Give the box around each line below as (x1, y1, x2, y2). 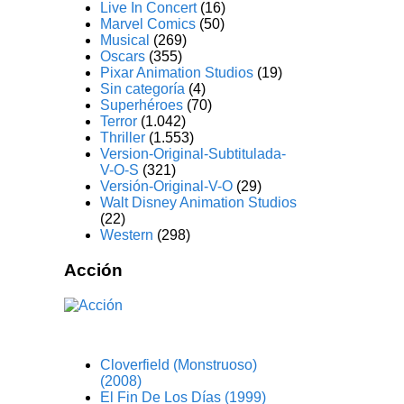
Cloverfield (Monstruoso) (100, 356, 258, 372)
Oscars (100, 49, 146, 65)
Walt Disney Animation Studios (100, 195, 298, 211)
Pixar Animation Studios (100, 65, 254, 81)
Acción (64, 260, 124, 280)
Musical (100, 32, 151, 49)
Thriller (100, 130, 146, 146)
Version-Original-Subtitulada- (100, 146, 287, 162)
